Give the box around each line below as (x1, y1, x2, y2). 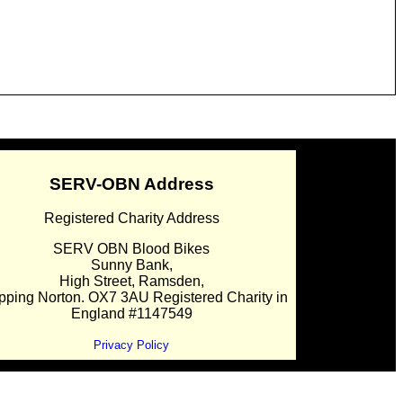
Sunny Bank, (90, 257, 173, 273)
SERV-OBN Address (49, 174, 214, 193)
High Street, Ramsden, (58, 273, 204, 290)
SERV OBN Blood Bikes (53, 241, 210, 257)
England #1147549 (70, 306, 193, 322)
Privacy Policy (94, 338, 169, 353)
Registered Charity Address (43, 210, 219, 227)
